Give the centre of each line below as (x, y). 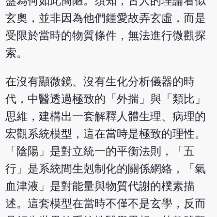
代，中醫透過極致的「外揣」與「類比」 (106, 99)
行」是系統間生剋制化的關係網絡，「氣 (106, 169)
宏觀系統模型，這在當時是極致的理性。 (106, 134)
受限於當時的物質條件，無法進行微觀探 (106, 36)
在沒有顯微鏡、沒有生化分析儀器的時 (100, 82)
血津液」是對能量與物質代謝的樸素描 (100, 186)
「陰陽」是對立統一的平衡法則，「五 (100, 152)
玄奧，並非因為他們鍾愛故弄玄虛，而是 (106, 18)
